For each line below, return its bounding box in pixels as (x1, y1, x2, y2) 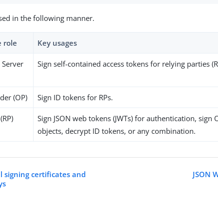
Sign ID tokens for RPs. (37, 92, 113, 103)
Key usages (37, 38, 77, 48)
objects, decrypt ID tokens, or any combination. (37, 126, 196, 136)
